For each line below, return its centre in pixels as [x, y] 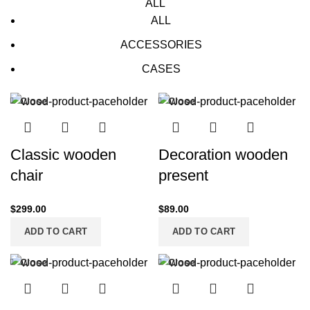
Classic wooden [63, 154]
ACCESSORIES [161, 45]
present [183, 175]
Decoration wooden [223, 154]
